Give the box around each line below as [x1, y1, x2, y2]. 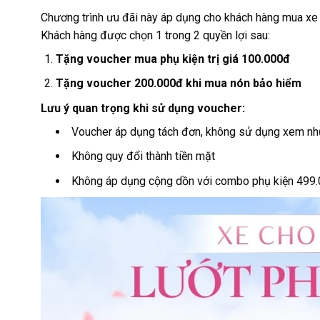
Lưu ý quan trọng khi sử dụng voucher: [41, 101, 245, 115]
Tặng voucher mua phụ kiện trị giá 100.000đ [55, 51, 290, 66]
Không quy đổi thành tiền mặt [71, 149, 215, 164]
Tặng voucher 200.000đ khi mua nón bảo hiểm [55, 76, 304, 91]
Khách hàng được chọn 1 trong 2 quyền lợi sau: [41, 28, 270, 42]
